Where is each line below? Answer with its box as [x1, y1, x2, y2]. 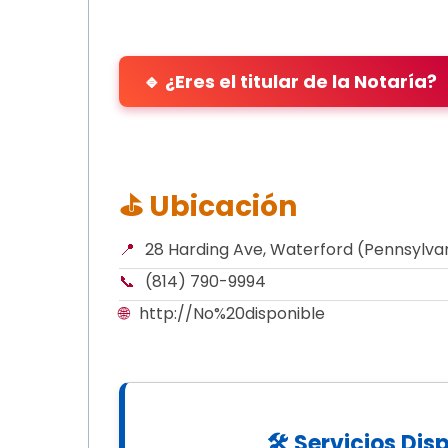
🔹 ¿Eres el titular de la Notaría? [143, 68, 437, 94]
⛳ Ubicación [119, 186, 297, 226]
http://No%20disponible [139, 301, 325, 325]
